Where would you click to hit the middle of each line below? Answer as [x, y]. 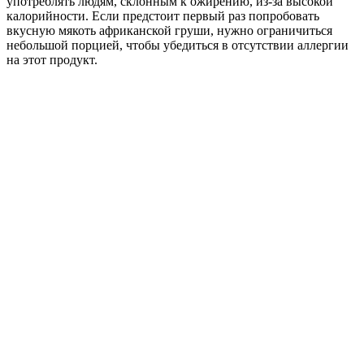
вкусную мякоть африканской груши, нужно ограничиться [169, 31]
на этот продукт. [52, 60]
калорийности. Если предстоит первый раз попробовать [163, 16]
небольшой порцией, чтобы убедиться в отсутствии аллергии [178, 45]
